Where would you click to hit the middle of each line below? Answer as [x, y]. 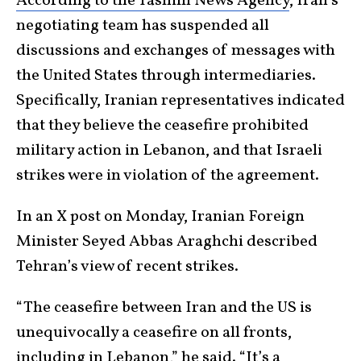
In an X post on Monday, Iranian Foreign [160, 217]
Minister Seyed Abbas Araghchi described [167, 242]
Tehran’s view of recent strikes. [127, 267]
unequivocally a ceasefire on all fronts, [154, 333]
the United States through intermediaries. [166, 76]
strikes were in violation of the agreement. [168, 176]
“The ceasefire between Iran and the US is [164, 308]
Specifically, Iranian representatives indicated [180, 101]
